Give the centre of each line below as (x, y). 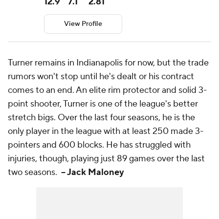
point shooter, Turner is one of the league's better (103, 104)
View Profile (83, 24)
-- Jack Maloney (93, 173)
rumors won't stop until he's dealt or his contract (101, 77)
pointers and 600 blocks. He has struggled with (99, 145)
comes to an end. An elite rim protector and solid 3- (107, 90)
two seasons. (34, 173)
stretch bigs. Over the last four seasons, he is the (101, 118)
